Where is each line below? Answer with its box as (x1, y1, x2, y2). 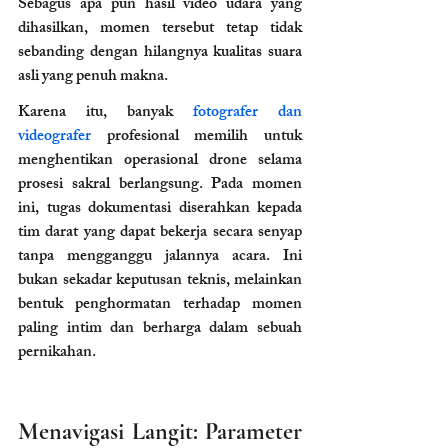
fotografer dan (193, 98, 302, 128)
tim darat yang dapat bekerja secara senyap (18, 218, 302, 248)
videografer (18, 122, 91, 152)
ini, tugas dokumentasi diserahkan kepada (18, 194, 302, 224)
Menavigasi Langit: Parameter (18, 416, 302, 446)
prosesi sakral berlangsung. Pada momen (18, 170, 302, 200)
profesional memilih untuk (91, 122, 302, 152)
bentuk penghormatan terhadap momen (18, 290, 302, 320)
